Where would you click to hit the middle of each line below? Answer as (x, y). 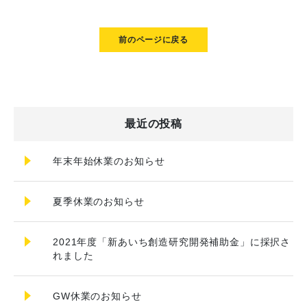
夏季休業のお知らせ (99, 201)
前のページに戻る (153, 40)
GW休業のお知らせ (97, 296)
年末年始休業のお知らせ (109, 161)
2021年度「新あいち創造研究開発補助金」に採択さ (172, 242)
